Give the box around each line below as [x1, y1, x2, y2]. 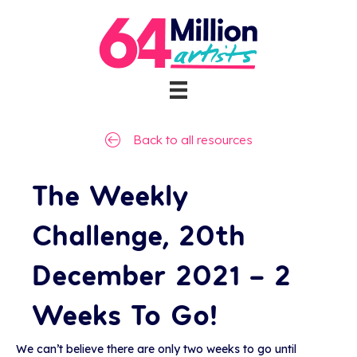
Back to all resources [132, 132, 253, 148]
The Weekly [32, 176, 189, 212]
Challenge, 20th [32, 216, 245, 252]
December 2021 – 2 [32, 256, 291, 292]
